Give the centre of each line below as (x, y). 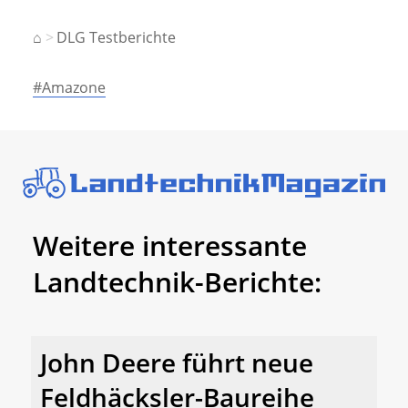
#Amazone (69, 87)
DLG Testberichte (116, 37)
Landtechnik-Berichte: (177, 281)
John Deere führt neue (177, 363)
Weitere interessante (170, 245)
